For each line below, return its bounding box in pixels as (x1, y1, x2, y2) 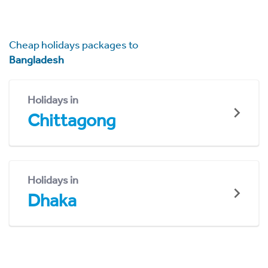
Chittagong (28, 109, 115, 131)
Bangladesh (9, 53, 64, 66)
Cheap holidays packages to (9, 38, 138, 51)
